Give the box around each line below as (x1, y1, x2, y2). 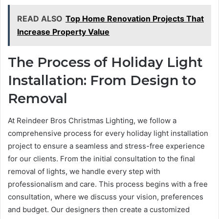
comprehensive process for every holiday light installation (8, 128, 208, 138)
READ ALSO (17, 14, 63, 24)
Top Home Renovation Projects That (66, 14, 204, 24)
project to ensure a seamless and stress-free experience (8, 141, 205, 151)
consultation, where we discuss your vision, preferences (8, 192, 203, 201)
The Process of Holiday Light (8, 54, 203, 71)
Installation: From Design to (8, 72, 196, 89)
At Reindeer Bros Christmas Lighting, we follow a (8, 115, 176, 125)
